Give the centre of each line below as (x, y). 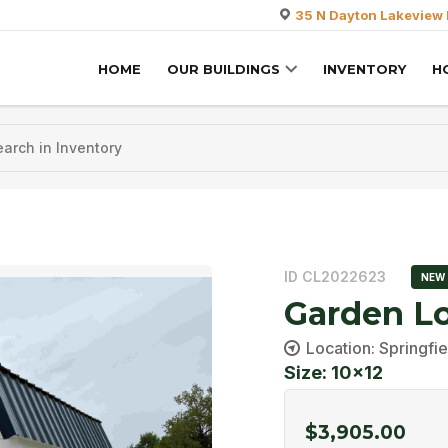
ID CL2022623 (334, 276)
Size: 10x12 (333, 372)
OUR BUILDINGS (223, 69)
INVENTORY (364, 69)
